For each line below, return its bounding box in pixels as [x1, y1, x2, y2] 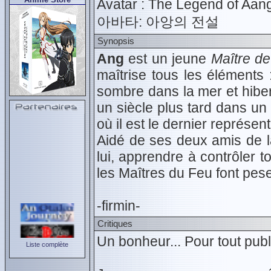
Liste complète [26, 241, 68, 248]
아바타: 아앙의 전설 [97, 14, 219, 30]
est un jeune [124, 51, 211, 67]
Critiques [97, 218, 132, 229]
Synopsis [97, 36, 134, 46]
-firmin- [97, 198, 140, 214]
